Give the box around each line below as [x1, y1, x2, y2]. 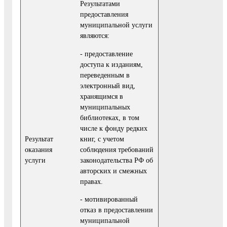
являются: [80, 31, 109, 40]
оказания [25, 145, 52, 154]
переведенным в [80, 70, 130, 79]
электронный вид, [80, 81, 135, 90]
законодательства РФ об [80, 156, 153, 164]
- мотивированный [80, 195, 138, 204]
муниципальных [80, 102, 130, 111]
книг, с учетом [80, 134, 124, 143]
